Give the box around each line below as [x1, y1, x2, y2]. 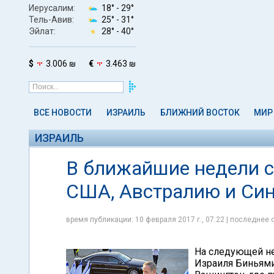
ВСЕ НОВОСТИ [34, 108, 92, 117]
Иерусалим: [29, 2, 75, 13]
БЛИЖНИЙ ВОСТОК [160, 108, 240, 117]
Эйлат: [29, 26, 56, 36]
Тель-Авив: [29, 14, 74, 24]
